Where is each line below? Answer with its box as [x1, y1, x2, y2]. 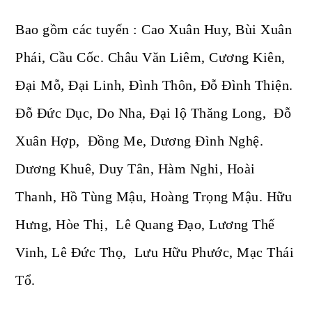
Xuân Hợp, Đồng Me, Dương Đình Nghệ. [15, 133, 264, 149]
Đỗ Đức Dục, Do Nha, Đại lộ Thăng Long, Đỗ [15, 105, 292, 121]
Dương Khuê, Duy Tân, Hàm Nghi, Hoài [15, 161, 256, 177]
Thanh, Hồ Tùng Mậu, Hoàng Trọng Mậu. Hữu [15, 189, 292, 205]
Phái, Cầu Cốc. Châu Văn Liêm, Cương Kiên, [15, 49, 286, 65]
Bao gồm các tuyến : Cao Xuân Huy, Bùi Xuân [15, 22, 292, 38]
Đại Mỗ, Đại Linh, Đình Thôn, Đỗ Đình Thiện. [15, 77, 293, 93]
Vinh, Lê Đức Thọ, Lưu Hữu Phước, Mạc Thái [15, 244, 295, 260]
